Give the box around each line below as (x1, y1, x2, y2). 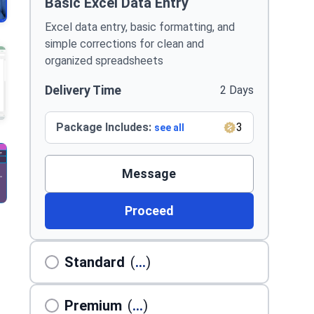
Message (122, 166, 177, 181)
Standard (64, 254, 125, 271)
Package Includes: (55, 121, 154, 134)
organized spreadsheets (44, 54, 163, 67)
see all (153, 122, 184, 133)
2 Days (219, 83, 254, 97)
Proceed (124, 203, 174, 218)
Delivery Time (44, 83, 121, 97)
